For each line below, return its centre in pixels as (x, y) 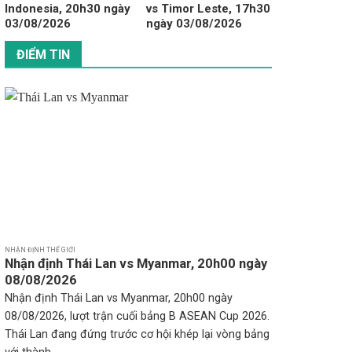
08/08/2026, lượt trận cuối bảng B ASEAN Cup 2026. (137, 317)
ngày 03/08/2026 (194, 24)
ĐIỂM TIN (43, 54)
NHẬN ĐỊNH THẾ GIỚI (40, 250)
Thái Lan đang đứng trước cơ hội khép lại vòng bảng (137, 335)
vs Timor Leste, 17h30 (208, 9)
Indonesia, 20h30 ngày (67, 9)
